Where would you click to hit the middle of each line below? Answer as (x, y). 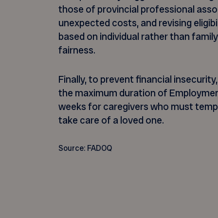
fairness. (77, 50)
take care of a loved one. (111, 120)
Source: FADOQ (85, 148)
